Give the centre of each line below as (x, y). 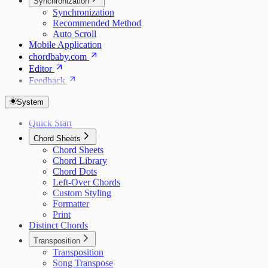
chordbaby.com (58, 57)
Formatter (71, 204)
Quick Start (50, 123)
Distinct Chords (58, 225)
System (30, 102)
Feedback (47, 80)
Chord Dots (75, 171)
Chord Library (80, 161)
